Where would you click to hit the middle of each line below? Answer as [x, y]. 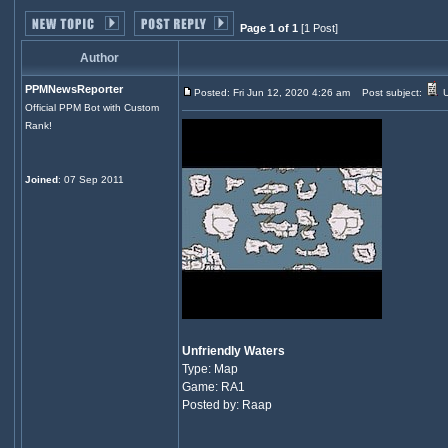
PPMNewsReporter [73, 89]
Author [99, 58]
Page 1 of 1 [268, 28]
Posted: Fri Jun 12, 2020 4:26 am [271, 92]
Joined [41, 179]
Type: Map [209, 369]
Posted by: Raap [226, 405]
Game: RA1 [213, 387]
